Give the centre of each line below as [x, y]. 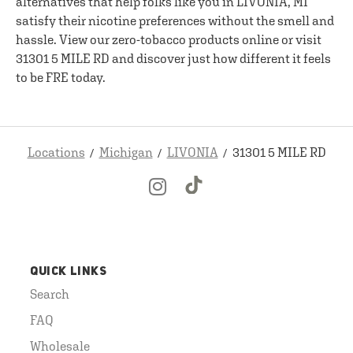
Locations [56, 152]
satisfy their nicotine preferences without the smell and [175, 20]
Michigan [126, 152]
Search [50, 294]
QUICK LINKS [69, 272]
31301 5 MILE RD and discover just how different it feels [173, 58]
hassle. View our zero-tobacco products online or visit [169, 39]
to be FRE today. [61, 77]
